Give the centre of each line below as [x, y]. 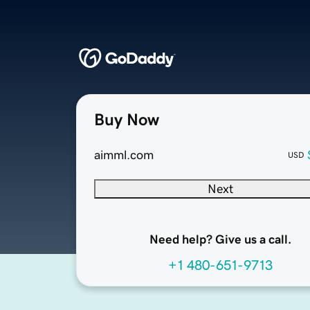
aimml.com [124, 155]
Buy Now [127, 120]
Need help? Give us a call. [220, 240]
